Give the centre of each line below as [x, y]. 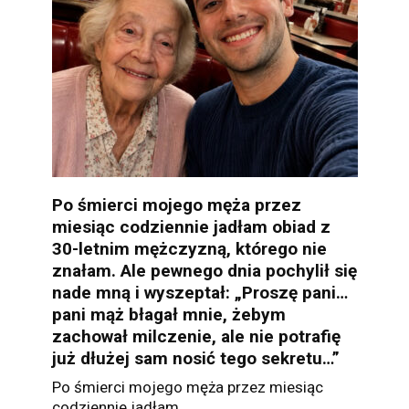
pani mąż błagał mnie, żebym [168, 314]
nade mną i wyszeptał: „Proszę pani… [199, 292]
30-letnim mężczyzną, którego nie [189, 248]
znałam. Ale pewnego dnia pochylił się [204, 270]
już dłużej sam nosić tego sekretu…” [195, 358]
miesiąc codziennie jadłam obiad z [191, 226]
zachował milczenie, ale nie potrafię [196, 336]
